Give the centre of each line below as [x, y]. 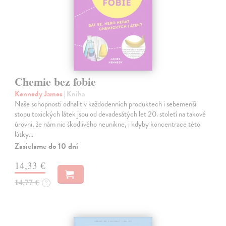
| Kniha [74, 94]
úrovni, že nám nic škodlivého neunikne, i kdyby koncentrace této [108, 124]
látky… [24, 134]
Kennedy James [39, 94]
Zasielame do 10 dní [47, 146]
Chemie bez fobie [55, 81]
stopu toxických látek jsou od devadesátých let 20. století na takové [110, 114]
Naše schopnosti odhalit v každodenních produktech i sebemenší [106, 104]
